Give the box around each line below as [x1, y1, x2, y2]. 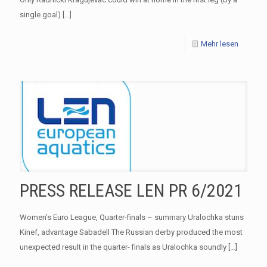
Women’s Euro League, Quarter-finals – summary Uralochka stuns [20, 212, 244, 222]
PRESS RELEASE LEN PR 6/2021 [20, 179, 243, 201]
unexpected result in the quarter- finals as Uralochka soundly [20, 242, 226, 252]
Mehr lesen [201, 39, 238, 48]
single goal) [20, 10, 61, 19]
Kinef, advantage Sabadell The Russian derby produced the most [20, 227, 243, 237]
